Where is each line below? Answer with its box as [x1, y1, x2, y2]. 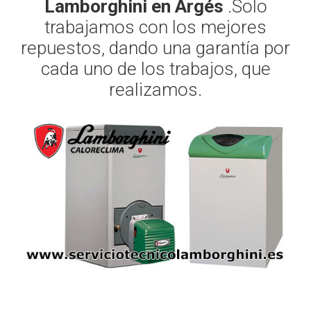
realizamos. [109, 79, 202, 100]
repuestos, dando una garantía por [21, 37, 290, 58]
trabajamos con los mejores [44, 17, 267, 37]
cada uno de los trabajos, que [40, 58, 271, 79]
